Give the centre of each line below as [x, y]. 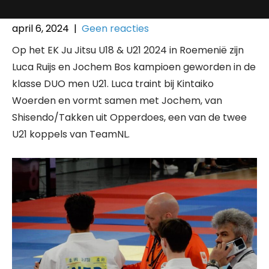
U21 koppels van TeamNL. [71, 134]
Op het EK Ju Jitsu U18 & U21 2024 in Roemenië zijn [128, 50]
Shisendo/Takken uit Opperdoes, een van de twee [129, 117]
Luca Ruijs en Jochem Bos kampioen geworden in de [134, 67]
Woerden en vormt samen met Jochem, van [117, 101]
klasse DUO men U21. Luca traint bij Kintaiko [113, 84]
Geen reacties [115, 29]
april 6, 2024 [41, 29]
